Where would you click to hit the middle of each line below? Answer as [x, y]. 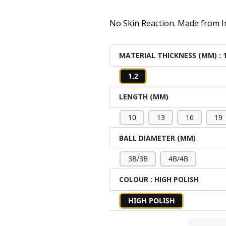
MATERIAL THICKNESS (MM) [168, 55]
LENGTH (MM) [144, 97]
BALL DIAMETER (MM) [158, 138]
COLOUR [134, 179]
